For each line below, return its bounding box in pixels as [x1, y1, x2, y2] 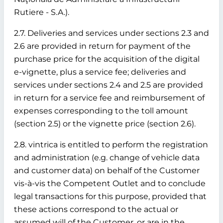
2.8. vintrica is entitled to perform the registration [14, 140, 208, 149]
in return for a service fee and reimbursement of [14, 93, 205, 103]
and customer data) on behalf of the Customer [14, 166, 200, 175]
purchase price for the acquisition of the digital [14, 54, 200, 64]
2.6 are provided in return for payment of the [14, 41, 191, 51]
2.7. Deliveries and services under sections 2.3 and [14, 28, 209, 38]
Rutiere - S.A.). [14, 7, 69, 17]
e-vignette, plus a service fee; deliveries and [14, 67, 186, 77]
